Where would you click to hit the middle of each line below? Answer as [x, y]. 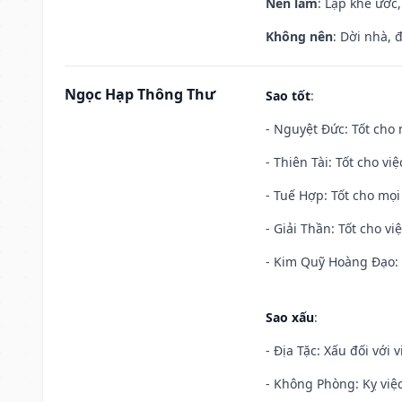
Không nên [299, 36]
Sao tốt [288, 95]
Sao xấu [290, 317]
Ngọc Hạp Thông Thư [140, 94]
